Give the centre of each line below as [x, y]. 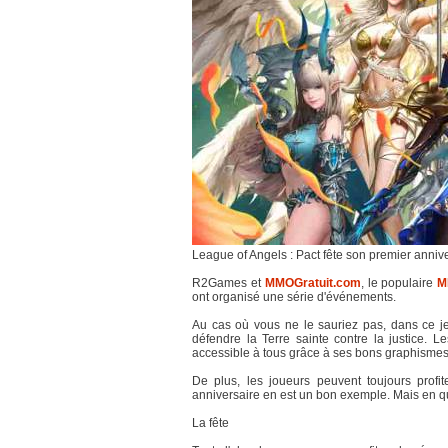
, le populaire [399, 283]
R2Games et [228, 283]
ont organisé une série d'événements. [294, 297]
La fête [210, 423]
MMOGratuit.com [312, 283]
